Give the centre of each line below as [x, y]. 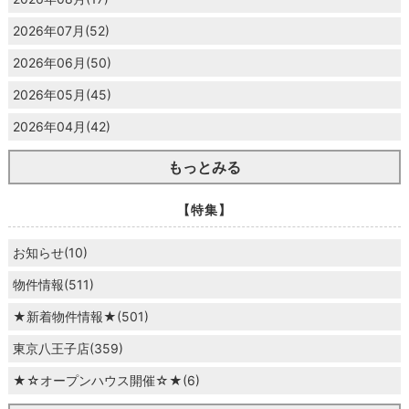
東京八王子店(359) [68, 348]
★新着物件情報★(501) [80, 316]
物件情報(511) [53, 284]
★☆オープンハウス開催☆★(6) [106, 380]
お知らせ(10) [50, 252]
